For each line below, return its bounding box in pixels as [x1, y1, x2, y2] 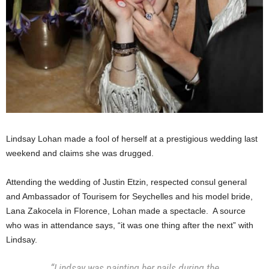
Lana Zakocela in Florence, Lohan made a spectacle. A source [6, 205, 246, 216]
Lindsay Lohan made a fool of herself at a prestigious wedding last [6, 133, 258, 144]
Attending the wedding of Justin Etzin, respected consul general [6, 177, 247, 187]
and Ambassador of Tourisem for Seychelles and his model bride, [6, 191, 253, 201]
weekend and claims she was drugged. [6, 148, 154, 158]
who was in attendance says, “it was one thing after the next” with [6, 220, 253, 230]
